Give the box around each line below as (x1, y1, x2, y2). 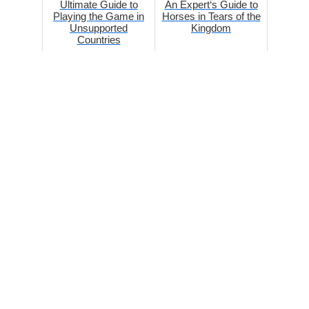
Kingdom (191, 21, 231, 34)
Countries (77, 33, 121, 46)
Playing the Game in (53, 10, 144, 22)
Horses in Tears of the (161, 10, 261, 22)
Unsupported (70, 21, 128, 34)
